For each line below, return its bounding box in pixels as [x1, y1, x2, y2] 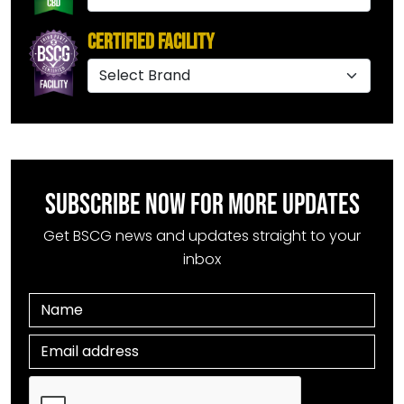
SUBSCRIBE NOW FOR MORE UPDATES [44, 188, 360, 224]
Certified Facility [87, 29, 214, 56]
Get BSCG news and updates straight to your [43, 225, 361, 247]
